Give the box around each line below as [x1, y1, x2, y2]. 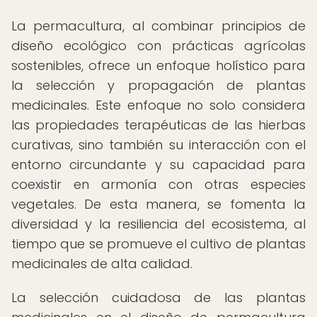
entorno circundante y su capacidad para [11, 156, 306, 173]
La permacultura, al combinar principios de [11, 17, 306, 35]
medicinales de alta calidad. [11, 255, 192, 272]
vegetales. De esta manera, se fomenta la [11, 195, 306, 213]
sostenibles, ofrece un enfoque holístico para [11, 57, 306, 74]
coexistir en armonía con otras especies [11, 175, 306, 193]
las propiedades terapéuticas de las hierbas [11, 116, 306, 134]
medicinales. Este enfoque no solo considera [11, 96, 306, 114]
